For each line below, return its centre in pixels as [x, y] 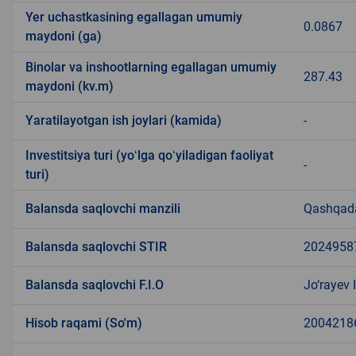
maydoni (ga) [64, 37]
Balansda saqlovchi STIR [96, 247]
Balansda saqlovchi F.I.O [95, 285]
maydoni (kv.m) [70, 87]
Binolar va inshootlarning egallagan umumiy [151, 68]
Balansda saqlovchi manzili [103, 209]
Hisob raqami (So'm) [84, 323]
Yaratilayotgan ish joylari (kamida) [124, 121]
